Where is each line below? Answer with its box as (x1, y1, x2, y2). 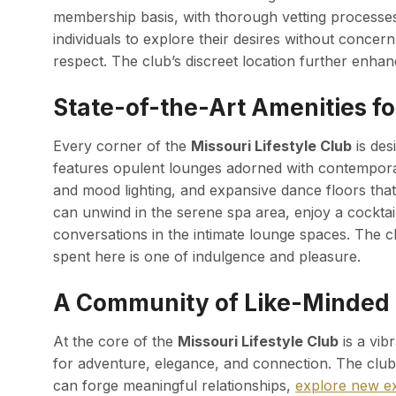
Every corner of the (53, 137, 191, 156)
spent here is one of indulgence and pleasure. (53, 247, 361, 266)
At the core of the (53, 332, 178, 351)
